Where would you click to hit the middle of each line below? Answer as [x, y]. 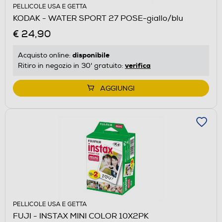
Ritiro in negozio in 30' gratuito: [71, 65]
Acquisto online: [45, 55]
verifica [138, 65]
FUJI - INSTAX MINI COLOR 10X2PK [81, 216]
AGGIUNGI [117, 88]
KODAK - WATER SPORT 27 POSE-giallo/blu [98, 18]
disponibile [91, 55]
